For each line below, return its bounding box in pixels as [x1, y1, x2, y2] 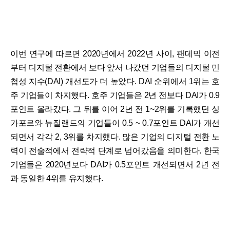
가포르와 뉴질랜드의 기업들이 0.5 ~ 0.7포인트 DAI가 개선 [10, 119, 220, 128]
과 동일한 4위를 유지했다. [10, 174, 103, 183]
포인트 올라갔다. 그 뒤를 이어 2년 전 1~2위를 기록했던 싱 [10, 105, 220, 114]
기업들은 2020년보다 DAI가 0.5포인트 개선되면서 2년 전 [10, 160, 220, 169]
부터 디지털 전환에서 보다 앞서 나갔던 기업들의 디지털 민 [10, 63, 220, 72]
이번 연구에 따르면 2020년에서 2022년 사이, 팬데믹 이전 [10, 49, 220, 59]
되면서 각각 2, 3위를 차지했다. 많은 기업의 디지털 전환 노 [10, 132, 220, 142]
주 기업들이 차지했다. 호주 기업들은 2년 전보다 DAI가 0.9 [10, 91, 220, 100]
